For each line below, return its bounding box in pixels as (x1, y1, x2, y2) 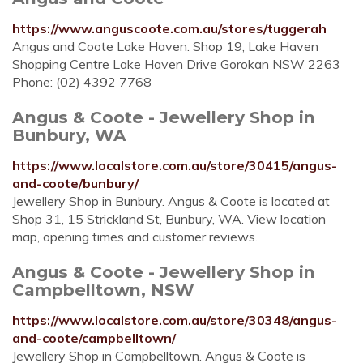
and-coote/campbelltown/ (12, 330, 176, 346)
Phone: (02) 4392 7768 (12, 74, 152, 90)
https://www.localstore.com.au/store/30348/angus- (12, 312, 337, 328)
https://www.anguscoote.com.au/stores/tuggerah (12, 20, 327, 36)
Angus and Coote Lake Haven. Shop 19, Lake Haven (12, 38, 318, 54)
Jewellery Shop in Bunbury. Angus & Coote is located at (12, 193, 330, 209)
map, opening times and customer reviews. (12, 228, 258, 245)
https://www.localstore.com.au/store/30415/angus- (12, 157, 337, 173)
